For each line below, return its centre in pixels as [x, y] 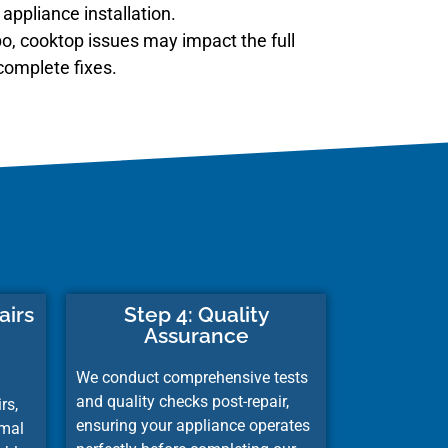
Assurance [196, 335]
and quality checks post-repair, [182, 401]
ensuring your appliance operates [193, 425]
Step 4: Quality [196, 314]
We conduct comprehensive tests [192, 377]
